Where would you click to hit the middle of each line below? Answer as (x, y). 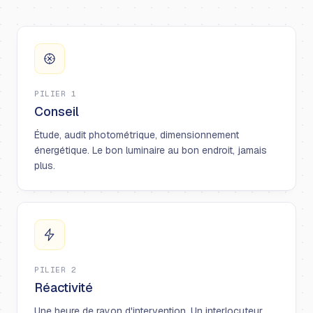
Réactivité (64, 288)
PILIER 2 (56, 270)
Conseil (57, 112)
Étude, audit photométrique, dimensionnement (137, 135)
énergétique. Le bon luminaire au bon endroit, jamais (151, 151)
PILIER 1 (56, 94)
